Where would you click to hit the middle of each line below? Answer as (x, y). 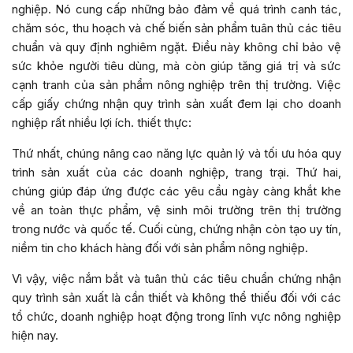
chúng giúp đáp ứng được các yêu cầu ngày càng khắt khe (176, 191)
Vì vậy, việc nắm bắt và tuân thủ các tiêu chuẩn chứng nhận (176, 278)
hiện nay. (35, 335)
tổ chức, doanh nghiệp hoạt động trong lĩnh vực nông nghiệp (176, 316)
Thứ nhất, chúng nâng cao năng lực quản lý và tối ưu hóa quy (176, 153)
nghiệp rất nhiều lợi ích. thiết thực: (102, 122)
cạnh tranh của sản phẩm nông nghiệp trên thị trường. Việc (176, 84)
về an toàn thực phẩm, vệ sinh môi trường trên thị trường (176, 210)
